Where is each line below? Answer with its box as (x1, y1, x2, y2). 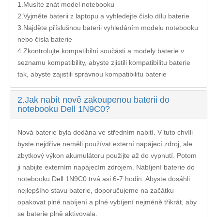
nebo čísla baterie (17, 35, 72, 43)
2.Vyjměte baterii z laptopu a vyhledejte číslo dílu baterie (17, 12, 189, 20)
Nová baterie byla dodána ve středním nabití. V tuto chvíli (17, 128, 193, 136)
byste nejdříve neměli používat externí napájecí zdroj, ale (17, 139, 192, 148)
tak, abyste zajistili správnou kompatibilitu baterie (17, 70, 167, 78)
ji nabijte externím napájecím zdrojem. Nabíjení (17, 163, 164, 171)
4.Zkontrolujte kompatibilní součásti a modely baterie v (17, 46, 184, 55)
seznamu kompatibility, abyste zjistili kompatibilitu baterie (17, 58, 190, 66)
